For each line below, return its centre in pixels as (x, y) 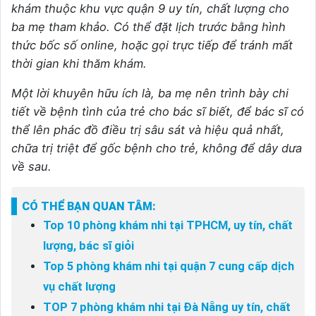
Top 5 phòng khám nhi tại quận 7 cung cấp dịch (169, 266)
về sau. (31, 166)
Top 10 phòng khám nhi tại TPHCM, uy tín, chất (168, 225)
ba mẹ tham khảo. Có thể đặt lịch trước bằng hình (148, 26)
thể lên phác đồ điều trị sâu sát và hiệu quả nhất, (148, 129)
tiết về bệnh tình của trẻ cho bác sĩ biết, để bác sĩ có (158, 111)
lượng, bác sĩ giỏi (89, 245)
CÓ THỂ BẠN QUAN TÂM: (89, 206)
